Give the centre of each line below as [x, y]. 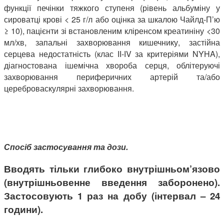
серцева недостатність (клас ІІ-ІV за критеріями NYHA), [112, 53]
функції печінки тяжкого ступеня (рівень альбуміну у [112, 7]
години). [23, 209]
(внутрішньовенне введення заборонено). [112, 182]
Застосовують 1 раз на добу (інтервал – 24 [112, 195]
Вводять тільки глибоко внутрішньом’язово [112, 168]
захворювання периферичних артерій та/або [112, 76]
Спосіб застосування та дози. [66, 146]
